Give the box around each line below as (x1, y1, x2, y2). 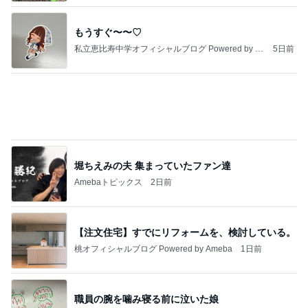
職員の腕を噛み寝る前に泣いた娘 (74, 287, 219, 299)
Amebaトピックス (74, 171, 142, 181)
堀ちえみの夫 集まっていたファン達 (74, 154, 231, 166)
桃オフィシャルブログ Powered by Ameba (74, 238, 232, 248)
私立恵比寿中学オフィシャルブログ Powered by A (74, 38, 261, 48)
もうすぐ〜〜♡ (74, 21, 142, 32)
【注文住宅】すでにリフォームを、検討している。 (74, 221, 296, 232)
